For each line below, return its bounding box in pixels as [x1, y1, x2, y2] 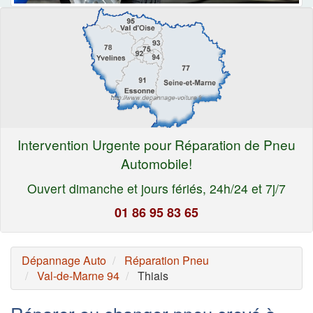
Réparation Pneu [124, 252, 209, 268]
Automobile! [121, 153, 192, 173]
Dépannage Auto [22, 252, 106, 268]
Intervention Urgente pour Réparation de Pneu [17, 134, 296, 154]
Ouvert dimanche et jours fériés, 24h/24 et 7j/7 [27, 179, 286, 197]
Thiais [138, 267, 168, 284]
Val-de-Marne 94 [37, 267, 119, 284]
